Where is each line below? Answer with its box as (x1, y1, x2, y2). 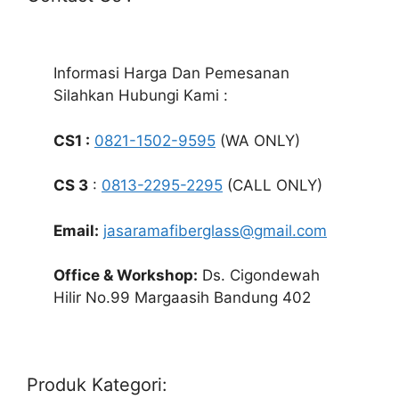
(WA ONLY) (216, 131, 300, 150)
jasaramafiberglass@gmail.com (103, 221, 327, 240)
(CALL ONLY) (223, 176, 322, 195)
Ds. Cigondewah (198, 266, 320, 285)
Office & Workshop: (53, 266, 198, 285)
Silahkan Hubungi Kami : (53, 86, 228, 105)
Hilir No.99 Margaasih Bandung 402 (53, 289, 311, 307)
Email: (53, 221, 99, 240)
